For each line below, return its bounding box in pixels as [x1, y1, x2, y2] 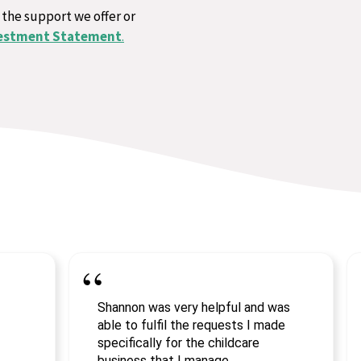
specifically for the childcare [98, 335, 260, 351]
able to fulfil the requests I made [98, 317, 286, 333]
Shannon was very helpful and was [98, 300, 291, 315]
